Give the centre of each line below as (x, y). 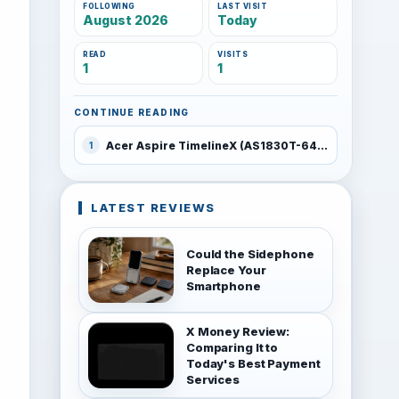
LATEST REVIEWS (153, 208)
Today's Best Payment (253, 363)
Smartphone (224, 286)
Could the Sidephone (250, 254)
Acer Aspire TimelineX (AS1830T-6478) (322, 145)
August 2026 (126, 20)
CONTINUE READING (132, 112)
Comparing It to (232, 347)
